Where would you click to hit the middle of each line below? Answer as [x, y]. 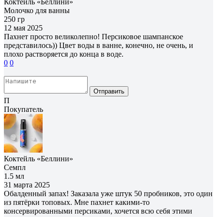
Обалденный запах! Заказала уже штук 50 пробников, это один [108, 193]
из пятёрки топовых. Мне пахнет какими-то [77, 202]
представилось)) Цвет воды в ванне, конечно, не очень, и [99, 45]
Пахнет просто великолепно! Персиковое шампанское [93, 36]
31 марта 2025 [27, 185]
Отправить [109, 91]
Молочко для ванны [37, 10]
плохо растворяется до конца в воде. [64, 54]
